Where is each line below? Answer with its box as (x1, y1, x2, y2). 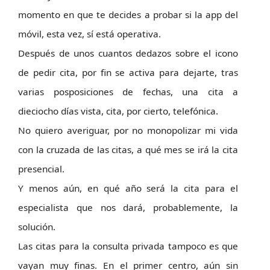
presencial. (18, 163, 64, 175)
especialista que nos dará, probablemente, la (18, 201, 238, 213)
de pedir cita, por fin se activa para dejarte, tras (18, 66, 238, 78)
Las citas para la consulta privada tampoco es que (18, 240, 238, 252)
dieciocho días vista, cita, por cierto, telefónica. (18, 105, 218, 117)
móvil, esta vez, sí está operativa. (18, 28, 161, 40)
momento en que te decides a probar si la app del (18, 8, 238, 20)
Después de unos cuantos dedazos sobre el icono (18, 47, 238, 59)
